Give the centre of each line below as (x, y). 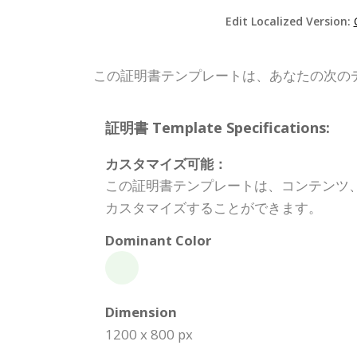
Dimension (141, 312)
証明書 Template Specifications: (218, 128)
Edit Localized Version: (289, 22)
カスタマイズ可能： (166, 164)
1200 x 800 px (149, 335)
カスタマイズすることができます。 (214, 208)
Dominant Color (158, 241)
